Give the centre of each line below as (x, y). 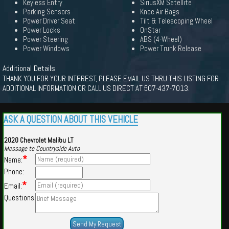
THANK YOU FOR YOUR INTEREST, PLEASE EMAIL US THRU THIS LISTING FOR (111, 78)
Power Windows (46, 49)
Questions (19, 198)
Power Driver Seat (49, 21)
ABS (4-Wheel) (161, 39)
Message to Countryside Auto (42, 148)
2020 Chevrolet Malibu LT (39, 140)
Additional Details (29, 68)
